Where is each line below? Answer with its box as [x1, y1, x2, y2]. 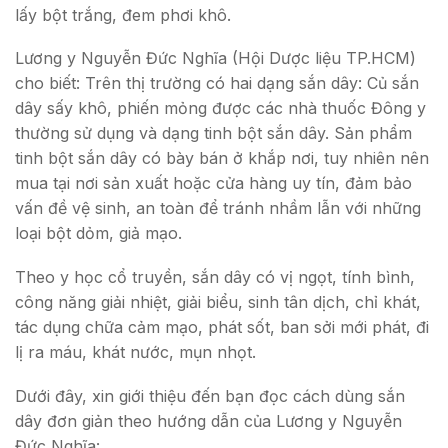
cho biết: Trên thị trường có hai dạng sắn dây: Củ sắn [15, 73, 419, 94]
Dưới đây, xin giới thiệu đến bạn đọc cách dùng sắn [15, 385, 405, 406]
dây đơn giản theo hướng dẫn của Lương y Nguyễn [15, 410, 402, 431]
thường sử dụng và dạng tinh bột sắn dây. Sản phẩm [15, 123, 412, 144]
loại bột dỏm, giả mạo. [15, 223, 182, 244]
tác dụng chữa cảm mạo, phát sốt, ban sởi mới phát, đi [15, 317, 429, 338]
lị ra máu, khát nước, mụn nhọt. [15, 342, 256, 363]
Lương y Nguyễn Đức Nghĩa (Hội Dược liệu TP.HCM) [15, 48, 416, 69]
